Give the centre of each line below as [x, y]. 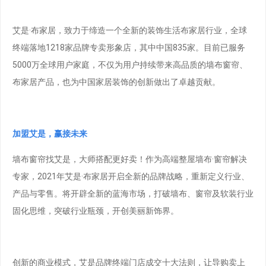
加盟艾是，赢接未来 [50, 133]
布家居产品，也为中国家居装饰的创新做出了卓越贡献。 [116, 82]
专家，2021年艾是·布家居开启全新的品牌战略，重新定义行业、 [131, 177]
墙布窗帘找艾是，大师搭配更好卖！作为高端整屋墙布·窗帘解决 [130, 159]
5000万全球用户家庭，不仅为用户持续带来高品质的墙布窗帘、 [130, 64]
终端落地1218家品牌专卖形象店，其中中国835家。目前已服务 [129, 47]
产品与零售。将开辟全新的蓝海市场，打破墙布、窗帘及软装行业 [133, 194]
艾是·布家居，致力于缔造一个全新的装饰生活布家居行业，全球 [130, 30]
